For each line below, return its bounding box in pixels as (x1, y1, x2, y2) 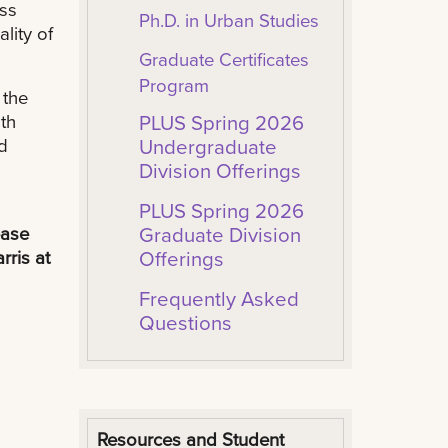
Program (138, 72, 209, 99)
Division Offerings (138, 156, 306, 186)
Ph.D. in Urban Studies (138, 7, 324, 34)
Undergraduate (138, 132, 277, 162)
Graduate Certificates (138, 46, 309, 73)
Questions (138, 308, 232, 338)
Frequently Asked (138, 284, 299, 314)
